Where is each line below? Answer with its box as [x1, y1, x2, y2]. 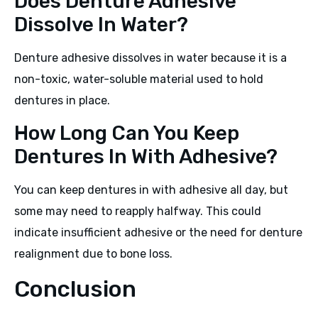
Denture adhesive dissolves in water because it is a [14, 50, 287, 65]
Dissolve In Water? [14, 12, 188, 36]
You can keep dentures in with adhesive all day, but [14, 183, 288, 197]
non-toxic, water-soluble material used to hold [14, 72, 263, 86]
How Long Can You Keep [14, 121, 239, 146]
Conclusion [14, 275, 136, 302]
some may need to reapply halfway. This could [14, 204, 261, 219]
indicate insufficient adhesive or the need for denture [14, 226, 302, 240]
